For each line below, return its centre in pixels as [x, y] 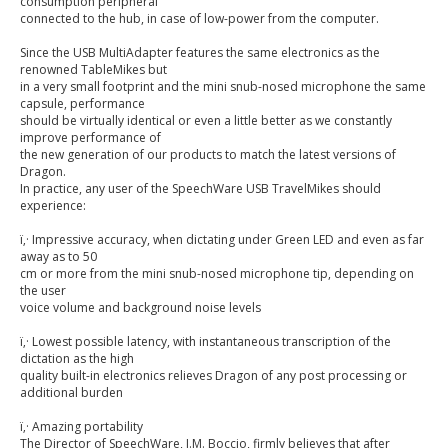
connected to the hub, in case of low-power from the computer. [199, 19]
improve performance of [90, 138]
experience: [53, 206]
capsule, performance [82, 104]
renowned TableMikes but [93, 70]
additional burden [71, 393]
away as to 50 [58, 257]
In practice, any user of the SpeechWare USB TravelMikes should [200, 189]
